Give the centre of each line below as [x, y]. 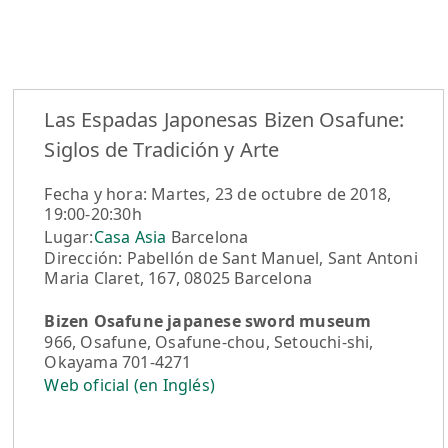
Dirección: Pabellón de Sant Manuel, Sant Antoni [231, 258]
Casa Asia [130, 237]
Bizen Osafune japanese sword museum [208, 321]
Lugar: [69, 237]
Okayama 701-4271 [118, 362]
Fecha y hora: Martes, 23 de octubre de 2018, [218, 194]
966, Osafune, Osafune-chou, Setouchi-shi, [209, 342]
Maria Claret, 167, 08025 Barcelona [178, 278]
